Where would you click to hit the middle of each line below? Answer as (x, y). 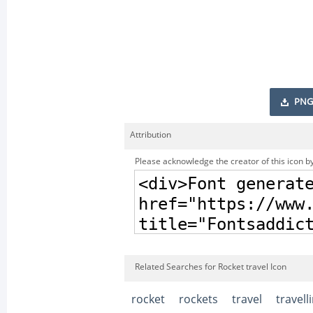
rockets (198, 299)
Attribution (151, 135)
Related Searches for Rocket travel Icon (211, 267)
